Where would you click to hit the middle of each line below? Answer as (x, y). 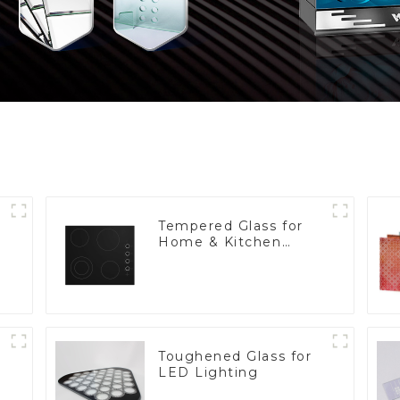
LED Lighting (208, 372)
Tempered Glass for (231, 225)
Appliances (199, 258)
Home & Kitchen (220, 242)
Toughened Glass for (235, 356)
